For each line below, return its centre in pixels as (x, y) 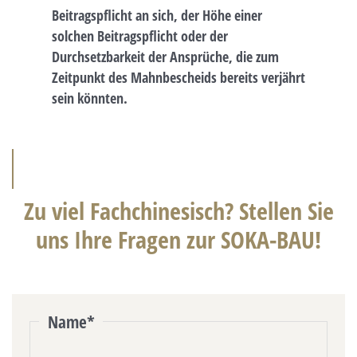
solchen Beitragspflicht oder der (140, 35)
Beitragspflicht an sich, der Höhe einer (157, 15)
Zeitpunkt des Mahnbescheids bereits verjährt (178, 77)
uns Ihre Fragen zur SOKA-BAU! (178, 239)
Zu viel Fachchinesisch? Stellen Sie (178, 210)
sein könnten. (90, 98)
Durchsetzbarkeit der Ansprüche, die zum (165, 56)
